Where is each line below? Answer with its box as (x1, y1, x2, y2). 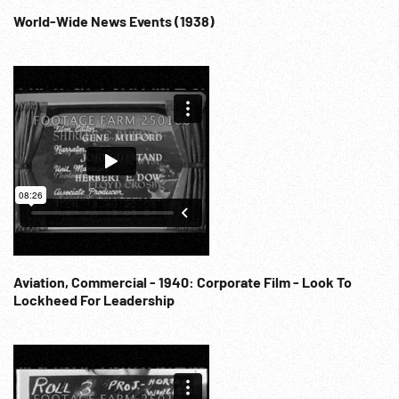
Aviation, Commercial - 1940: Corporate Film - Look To (13, 273, 197, 290)
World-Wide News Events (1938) (13, 12, 215, 29)
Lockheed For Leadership (13, 291, 175, 308)
